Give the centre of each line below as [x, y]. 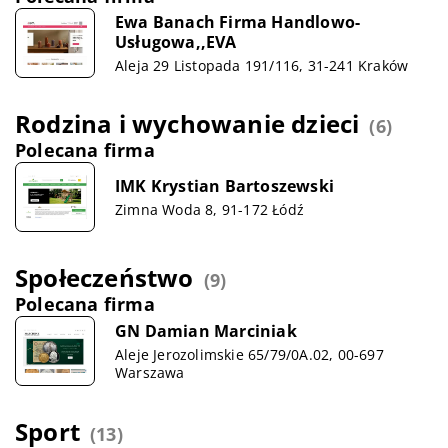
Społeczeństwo [104, 277]
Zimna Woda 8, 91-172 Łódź [209, 209]
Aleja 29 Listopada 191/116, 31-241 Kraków [262, 65]
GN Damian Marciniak [206, 330]
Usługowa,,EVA [176, 41]
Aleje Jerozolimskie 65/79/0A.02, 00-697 [249, 354]
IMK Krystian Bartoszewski [224, 185]
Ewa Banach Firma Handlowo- [238, 21]
